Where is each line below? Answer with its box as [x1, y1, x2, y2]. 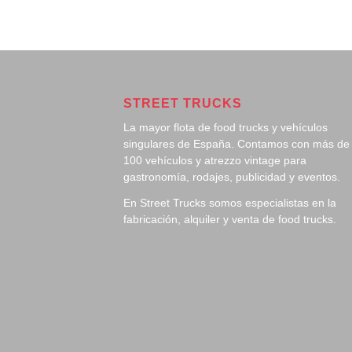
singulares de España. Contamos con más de [123, 137, 350, 150]
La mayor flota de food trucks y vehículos [123, 120, 328, 134]
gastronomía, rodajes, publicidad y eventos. [123, 170, 340, 183]
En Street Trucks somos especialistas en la [123, 196, 336, 209]
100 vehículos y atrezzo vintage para [123, 153, 306, 167]
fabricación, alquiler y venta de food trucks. [123, 212, 336, 225]
